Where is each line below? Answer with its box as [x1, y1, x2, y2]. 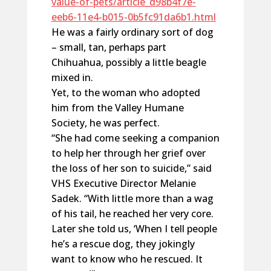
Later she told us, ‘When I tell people [51, 222, 217, 235]
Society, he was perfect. [51, 116, 160, 129]
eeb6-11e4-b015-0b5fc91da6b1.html [51, 10, 216, 24]
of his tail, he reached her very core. [51, 207, 214, 220]
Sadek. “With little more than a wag [51, 192, 214, 205]
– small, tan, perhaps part [51, 41, 166, 54]
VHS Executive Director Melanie [51, 177, 196, 190]
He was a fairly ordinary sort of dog [51, 25, 214, 39]
